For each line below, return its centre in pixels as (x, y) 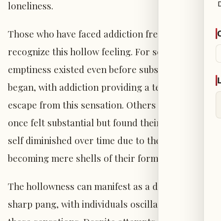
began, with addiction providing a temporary (103, 87)
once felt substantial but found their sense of (103, 123)
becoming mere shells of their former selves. (103, 158)
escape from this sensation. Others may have (103, 105)
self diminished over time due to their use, (98, 141)
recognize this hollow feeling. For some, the (101, 52)
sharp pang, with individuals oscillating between (110, 204)
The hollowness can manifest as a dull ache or (106, 186)
